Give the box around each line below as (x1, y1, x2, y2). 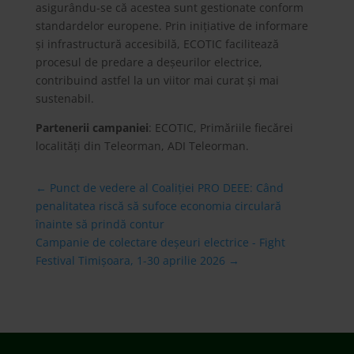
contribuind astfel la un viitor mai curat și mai (35, 73, 279, 88)
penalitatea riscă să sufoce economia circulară (35, 198, 281, 213)
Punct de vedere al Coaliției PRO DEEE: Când (49, 180, 284, 195)
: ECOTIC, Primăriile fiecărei (148, 120, 293, 135)
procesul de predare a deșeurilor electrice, (35, 55, 262, 70)
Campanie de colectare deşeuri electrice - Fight (35, 235, 285, 250)
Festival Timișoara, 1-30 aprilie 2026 (35, 253, 225, 268)
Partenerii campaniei (35, 120, 149, 135)
